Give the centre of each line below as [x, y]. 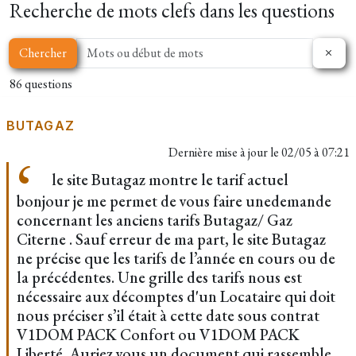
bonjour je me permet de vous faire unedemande [174, 201]
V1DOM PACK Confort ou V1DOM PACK [158, 335]
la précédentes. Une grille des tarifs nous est [159, 277]
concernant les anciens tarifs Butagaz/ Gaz [155, 220]
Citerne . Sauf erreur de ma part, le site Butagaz [171, 239]
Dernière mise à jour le [225, 152]
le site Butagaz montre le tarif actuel [168, 180]
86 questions [41, 84]
